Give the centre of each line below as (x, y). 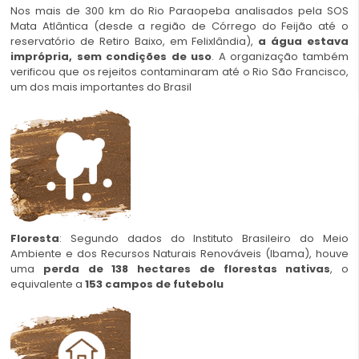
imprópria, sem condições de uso (111, 57)
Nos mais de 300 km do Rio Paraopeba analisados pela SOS (179, 11)
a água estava (303, 42)
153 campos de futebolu (154, 284)
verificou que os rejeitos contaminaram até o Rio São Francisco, (179, 72)
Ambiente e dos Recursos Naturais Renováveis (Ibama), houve (179, 253)
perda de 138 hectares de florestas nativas (187, 268)
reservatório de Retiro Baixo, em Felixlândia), (135, 42)
